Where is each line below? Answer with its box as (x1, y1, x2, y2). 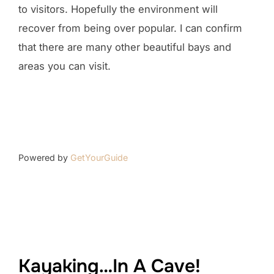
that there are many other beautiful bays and (18, 40, 231, 53)
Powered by (18, 152, 70, 163)
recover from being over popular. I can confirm (18, 21, 242, 34)
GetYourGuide (70, 152, 128, 163)
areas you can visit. (18, 59, 111, 72)
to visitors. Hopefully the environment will (18, 2, 218, 15)
